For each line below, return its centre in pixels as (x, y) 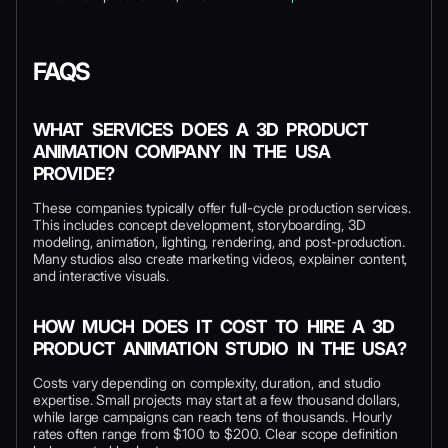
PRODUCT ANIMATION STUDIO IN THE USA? (219, 348)
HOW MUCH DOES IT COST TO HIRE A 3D (214, 326)
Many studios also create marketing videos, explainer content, (220, 258)
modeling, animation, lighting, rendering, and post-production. (219, 241)
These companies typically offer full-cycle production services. (222, 207)
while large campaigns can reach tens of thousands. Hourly (212, 416)
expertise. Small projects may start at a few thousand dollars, (217, 399)
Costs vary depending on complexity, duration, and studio (207, 382)
